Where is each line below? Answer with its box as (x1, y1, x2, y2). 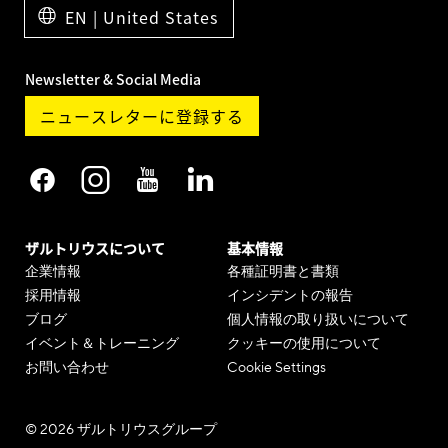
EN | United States (65, 4, 218, 29)
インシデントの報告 (226, 285, 353, 305)
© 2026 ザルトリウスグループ (25, 419, 217, 439)
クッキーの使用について (226, 333, 381, 353)
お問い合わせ (25, 357, 109, 377)
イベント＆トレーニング (25, 333, 179, 353)
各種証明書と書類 (226, 261, 339, 281)
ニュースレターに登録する (40, 103, 244, 128)
